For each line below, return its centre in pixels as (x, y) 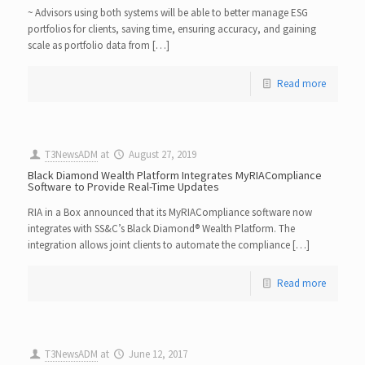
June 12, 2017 (158, 354)
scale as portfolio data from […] (98, 45)
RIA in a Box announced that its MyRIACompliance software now (169, 212)
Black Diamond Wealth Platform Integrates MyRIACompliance (174, 175)
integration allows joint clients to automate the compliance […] (168, 245)
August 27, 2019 (162, 154)
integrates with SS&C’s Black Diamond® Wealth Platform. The (161, 229)
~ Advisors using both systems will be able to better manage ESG (167, 13)
